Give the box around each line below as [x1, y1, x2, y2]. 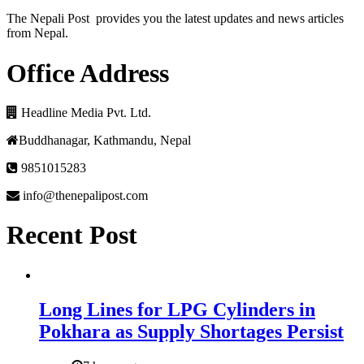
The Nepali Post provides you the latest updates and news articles [6, 11, 344, 26]
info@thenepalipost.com [19, 188, 148, 202]
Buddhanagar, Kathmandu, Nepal [19, 133, 191, 147]
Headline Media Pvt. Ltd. [18, 106, 151, 119]
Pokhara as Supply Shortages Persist [39, 320, 344, 342]
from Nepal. [6, 26, 68, 41]
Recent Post [6, 220, 137, 250]
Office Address [6, 58, 169, 88]
